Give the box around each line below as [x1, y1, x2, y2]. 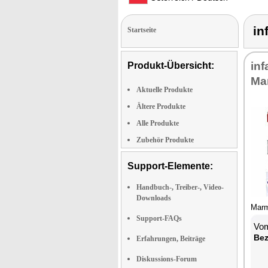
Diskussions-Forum [136, 255, 197, 263]
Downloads [136, 194, 171, 202]
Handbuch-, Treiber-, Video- [136, 183, 224, 191]
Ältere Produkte [136, 102, 185, 111]
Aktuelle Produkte [136, 86, 193, 94]
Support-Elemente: [127, 161, 213, 171]
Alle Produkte [136, 119, 179, 127]
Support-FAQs [136, 214, 182, 223]
